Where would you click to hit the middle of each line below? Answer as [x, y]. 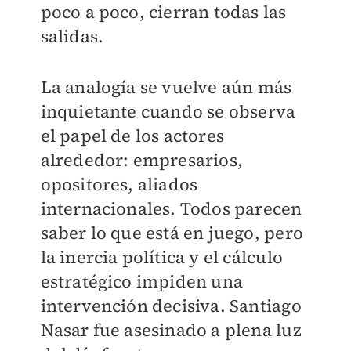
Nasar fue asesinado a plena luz [171, 330]
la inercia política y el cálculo [161, 257]
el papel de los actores [132, 136]
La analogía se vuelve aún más [166, 87]
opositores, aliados [119, 185]
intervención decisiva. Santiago [171, 306]
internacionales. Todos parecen [171, 209]
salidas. [72, 36]
